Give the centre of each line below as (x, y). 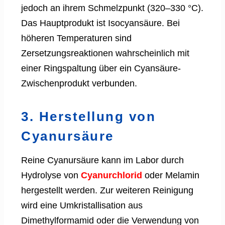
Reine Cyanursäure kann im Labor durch (102, 160)
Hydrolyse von (51, 176)
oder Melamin (171, 176)
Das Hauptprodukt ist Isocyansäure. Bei (100, 23)
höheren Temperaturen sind (76, 38)
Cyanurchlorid (111, 176)
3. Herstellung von (88, 117)
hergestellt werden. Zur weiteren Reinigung (107, 191)
